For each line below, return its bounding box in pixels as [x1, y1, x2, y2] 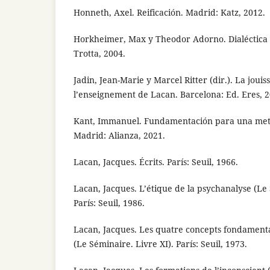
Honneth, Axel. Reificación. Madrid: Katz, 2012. [74, 6, 265, 18]
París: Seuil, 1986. [74, 196, 145, 209]
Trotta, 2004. [74, 47, 125, 59]
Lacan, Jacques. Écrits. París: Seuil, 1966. [74, 155, 238, 168]
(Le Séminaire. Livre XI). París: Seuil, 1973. [74, 237, 247, 250]
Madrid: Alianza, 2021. [74, 129, 165, 141]
